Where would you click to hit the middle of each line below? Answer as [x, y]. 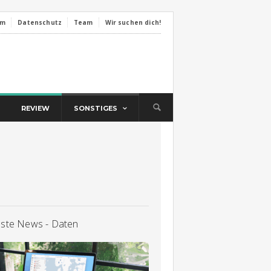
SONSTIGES [96, 108]
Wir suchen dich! [133, 22]
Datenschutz [40, 22]
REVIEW [35, 108]
